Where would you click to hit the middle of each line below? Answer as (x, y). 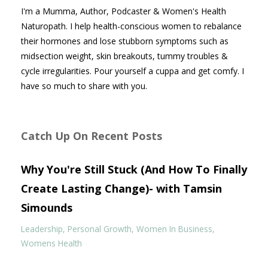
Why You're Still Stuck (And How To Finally (134, 170)
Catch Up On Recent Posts (92, 136)
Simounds (47, 208)
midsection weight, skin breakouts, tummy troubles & (124, 56)
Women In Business (174, 229)
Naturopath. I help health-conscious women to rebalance (131, 26)
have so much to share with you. (84, 86)
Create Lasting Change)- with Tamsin (121, 189)
